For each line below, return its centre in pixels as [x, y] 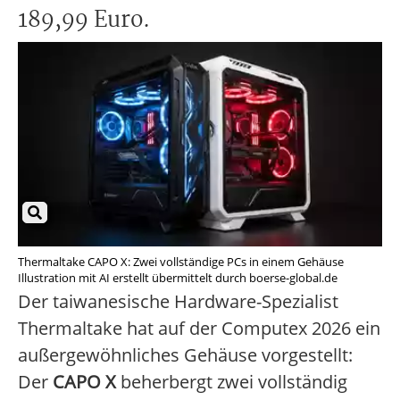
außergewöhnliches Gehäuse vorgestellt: [185, 355]
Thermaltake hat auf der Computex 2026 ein [199, 329]
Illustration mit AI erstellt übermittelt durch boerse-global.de [178, 278]
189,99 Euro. [84, 21]
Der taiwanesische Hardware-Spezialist [178, 302]
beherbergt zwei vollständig [232, 382]
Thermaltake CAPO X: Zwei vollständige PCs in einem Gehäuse [181, 262]
